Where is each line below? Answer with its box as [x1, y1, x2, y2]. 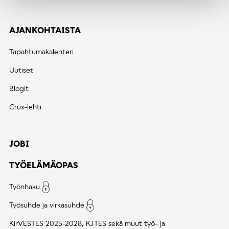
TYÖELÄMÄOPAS [9, 159, 78, 170]
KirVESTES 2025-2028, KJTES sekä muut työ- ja [9, 218, 166, 227]
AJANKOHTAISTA [9, 25, 81, 35]
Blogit [9, 83, 29, 93]
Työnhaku [9, 181, 40, 191]
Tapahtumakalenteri [9, 47, 74, 56]
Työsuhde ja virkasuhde [9, 200, 84, 209]
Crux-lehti [9, 102, 41, 111]
